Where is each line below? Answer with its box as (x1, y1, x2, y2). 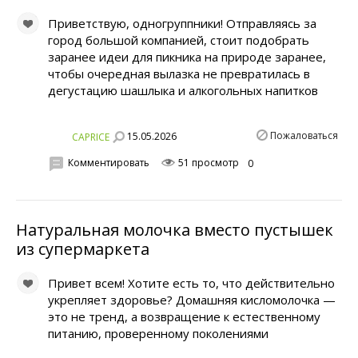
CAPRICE (72, 129, 109, 144)
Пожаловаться (270, 128, 338, 142)
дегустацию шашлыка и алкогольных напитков (48, 82, 318, 98)
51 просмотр (176, 156, 239, 170)
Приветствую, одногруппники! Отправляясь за (48, 14, 316, 31)
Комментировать (68, 156, 149, 170)
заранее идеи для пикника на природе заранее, (48, 48, 326, 65)
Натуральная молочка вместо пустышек (16, 218, 333, 241)
